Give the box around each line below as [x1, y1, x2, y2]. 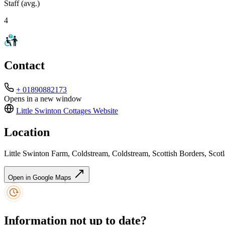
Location [4, 126, 50, 139]
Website [91, 106, 118, 116]
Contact [4, 59, 45, 72]
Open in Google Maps [8, 174, 73, 182]
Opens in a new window [4, 94, 82, 103]
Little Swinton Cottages [16, 106, 91, 116]
